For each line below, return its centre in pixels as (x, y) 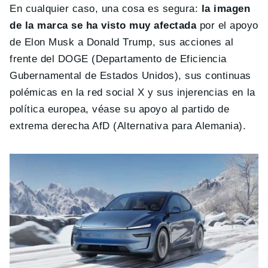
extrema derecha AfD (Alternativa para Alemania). (128, 126)
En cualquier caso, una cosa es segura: (106, 9)
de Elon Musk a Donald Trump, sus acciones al (122, 42)
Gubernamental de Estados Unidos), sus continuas (130, 76)
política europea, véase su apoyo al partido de (120, 109)
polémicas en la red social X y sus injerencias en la (133, 93)
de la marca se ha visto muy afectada (103, 26)
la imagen (226, 9)
